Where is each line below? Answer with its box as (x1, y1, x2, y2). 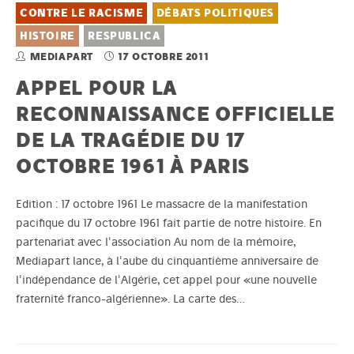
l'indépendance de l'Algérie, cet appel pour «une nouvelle (16, 273, 317, 288)
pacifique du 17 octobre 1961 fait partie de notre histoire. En (16, 216, 322, 231)
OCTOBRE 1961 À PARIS (16, 153, 250, 179)
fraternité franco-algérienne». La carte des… (16, 292, 245, 307)
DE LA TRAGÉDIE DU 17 (16, 127, 246, 153)
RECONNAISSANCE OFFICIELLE (16, 101, 336, 126)
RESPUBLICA (88, 29, 161, 43)
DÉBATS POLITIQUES (156, 6, 274, 21)
